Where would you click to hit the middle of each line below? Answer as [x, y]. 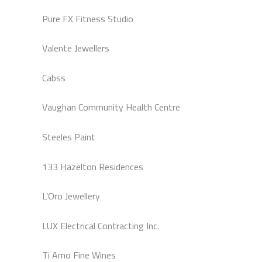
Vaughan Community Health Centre [111, 107]
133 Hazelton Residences [93, 166]
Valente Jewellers [76, 48]
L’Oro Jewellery [71, 196]
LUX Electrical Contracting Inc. [101, 225]
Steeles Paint [69, 137]
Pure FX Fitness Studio [88, 18]
